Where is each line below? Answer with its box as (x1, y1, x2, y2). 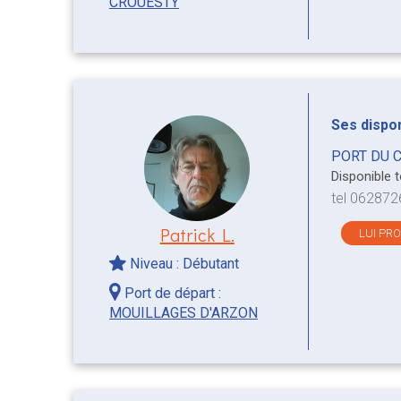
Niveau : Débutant (126, 255, 240, 273)
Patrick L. (159, 223, 235, 247)
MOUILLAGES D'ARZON (109, 304, 258, 322)
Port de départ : (121, 285, 222, 303)
